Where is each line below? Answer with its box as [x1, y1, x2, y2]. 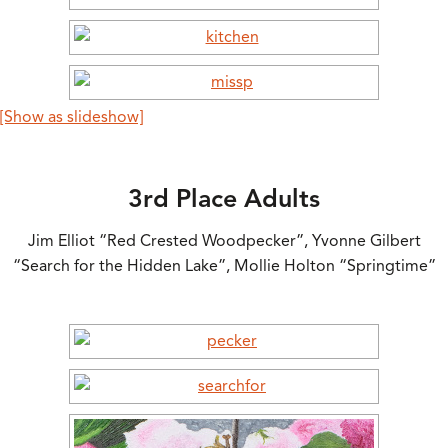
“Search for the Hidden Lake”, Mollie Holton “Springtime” [12, 256, 436, 277]
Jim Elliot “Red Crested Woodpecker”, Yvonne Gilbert [27, 231, 421, 252]
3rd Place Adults [128, 182, 320, 214]
